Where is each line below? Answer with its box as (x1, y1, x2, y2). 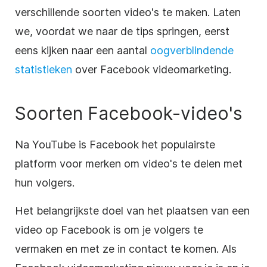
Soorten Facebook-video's (15, 102, 243, 124)
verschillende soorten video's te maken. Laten (15, 5, 241, 18)
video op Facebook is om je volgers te (15, 223, 203, 236)
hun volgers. (15, 176, 74, 189)
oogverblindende (150, 44, 234, 57)
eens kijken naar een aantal (15, 44, 150, 57)
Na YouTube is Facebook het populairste (15, 138, 215, 151)
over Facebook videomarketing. (72, 63, 231, 76)
